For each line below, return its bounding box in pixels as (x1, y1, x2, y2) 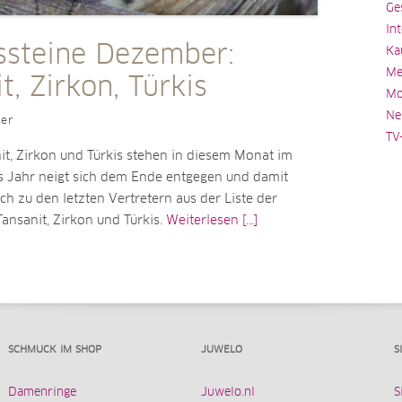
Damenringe (8, 387, 76, 399)
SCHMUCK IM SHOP (8, 345, 101, 355)
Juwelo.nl (201, 387, 255, 399)
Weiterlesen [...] (166, 214, 258, 228)
